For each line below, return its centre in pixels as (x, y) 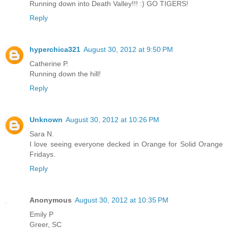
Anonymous (51, 200)
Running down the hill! (65, 74)
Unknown (46, 120)
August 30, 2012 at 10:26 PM (112, 120)
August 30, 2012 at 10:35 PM (122, 200)
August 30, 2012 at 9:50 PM (128, 50)
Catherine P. (49, 64)
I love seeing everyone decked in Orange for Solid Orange (126, 144)
